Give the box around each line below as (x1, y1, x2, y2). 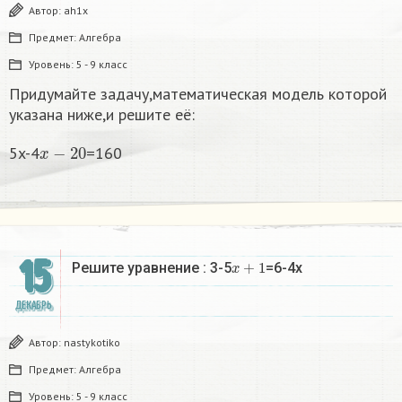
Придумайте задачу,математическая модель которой (9, 83, 387, 105)
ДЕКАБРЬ (14, 299, 52, 313)
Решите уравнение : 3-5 (72, 259, 232, 277)
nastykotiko (64, 336, 120, 350)
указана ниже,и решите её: (9, 104, 195, 126)
